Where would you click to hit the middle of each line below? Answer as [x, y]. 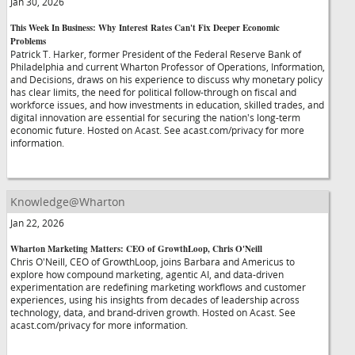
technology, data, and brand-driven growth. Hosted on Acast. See [153, 312]
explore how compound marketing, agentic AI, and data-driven [147, 274]
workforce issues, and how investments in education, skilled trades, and [167, 105]
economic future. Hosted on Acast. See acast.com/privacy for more [157, 130]
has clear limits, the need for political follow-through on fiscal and [153, 92]
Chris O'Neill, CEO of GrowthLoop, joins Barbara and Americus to [153, 261]
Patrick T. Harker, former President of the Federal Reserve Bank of [156, 54]
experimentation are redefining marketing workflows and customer [158, 287]
